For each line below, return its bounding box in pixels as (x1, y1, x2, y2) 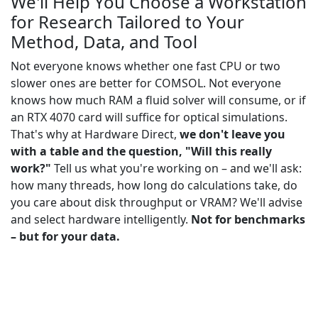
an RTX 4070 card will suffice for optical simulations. (11, 109, 287, 126)
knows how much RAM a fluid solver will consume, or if (11, 92, 306, 109)
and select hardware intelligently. (11, 212, 191, 228)
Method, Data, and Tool (11, 30, 197, 54)
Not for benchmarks (191, 212, 305, 228)
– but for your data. (11, 229, 120, 245)
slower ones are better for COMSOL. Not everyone (11, 75, 281, 92)
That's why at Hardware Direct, (11, 126, 180, 143)
